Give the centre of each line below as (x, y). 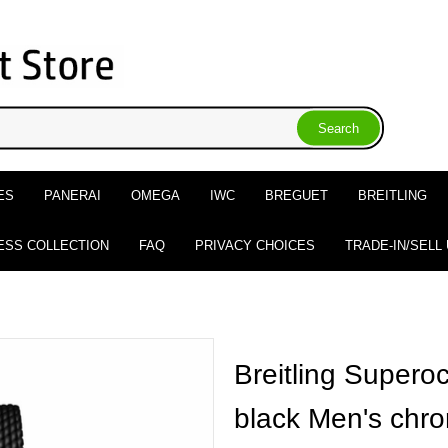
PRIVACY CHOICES (254, 245)
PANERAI (72, 195)
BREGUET (296, 195)
